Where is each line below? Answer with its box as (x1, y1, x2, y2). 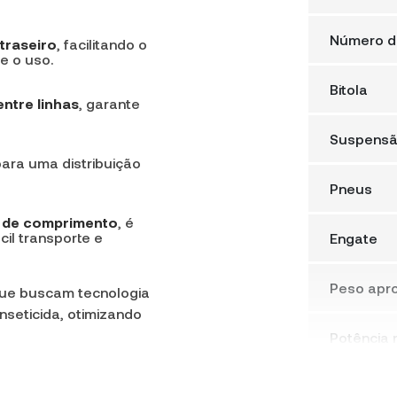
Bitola (330, 81, 368, 97)
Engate (330, 230, 378, 246)
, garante (79, 96, 140, 112)
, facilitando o (57, 36, 147, 52)
